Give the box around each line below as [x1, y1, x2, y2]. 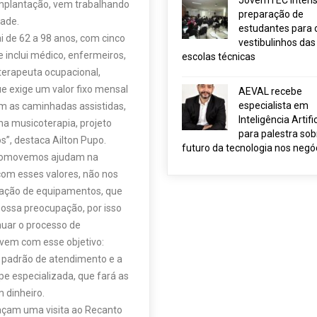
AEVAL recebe [238, 86, 302, 97]
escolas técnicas [181, 51, 255, 62]
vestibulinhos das [238, 37, 316, 48]
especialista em [238, 100, 309, 111]
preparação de [238, 8, 304, 20]
